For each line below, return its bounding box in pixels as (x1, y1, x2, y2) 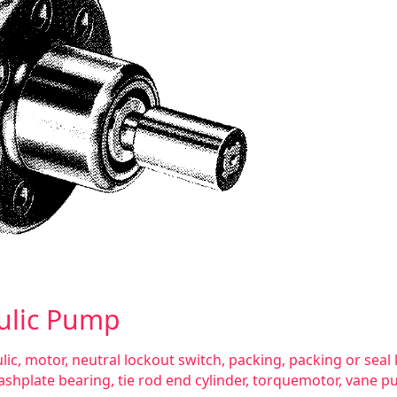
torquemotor (253, 370, 339, 390)
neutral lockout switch (72, 350, 222, 370)
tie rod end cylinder (118, 370, 245, 390)
